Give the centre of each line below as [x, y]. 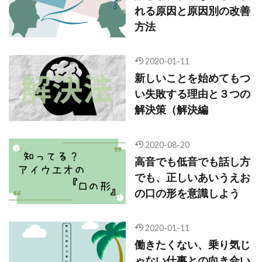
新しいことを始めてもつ [192, 78]
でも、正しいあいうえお [192, 177]
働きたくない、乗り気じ [192, 245]
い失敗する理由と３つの [192, 94]
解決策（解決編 [171, 110]
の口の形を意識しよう [187, 193]
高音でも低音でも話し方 [192, 161]
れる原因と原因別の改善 [192, 10]
